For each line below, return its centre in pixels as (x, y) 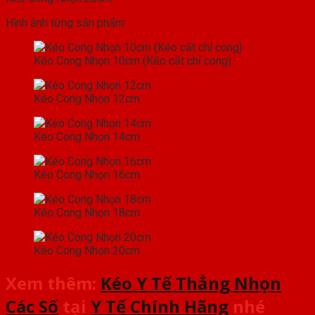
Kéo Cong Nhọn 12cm (87, 98)
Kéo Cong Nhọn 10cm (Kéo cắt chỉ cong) (133, 60)
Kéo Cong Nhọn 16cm (87, 174)
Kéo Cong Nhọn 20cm (87, 250)
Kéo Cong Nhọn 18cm (87, 212)
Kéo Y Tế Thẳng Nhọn (191, 283)
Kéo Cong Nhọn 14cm (87, 136)
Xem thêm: (53, 283)
